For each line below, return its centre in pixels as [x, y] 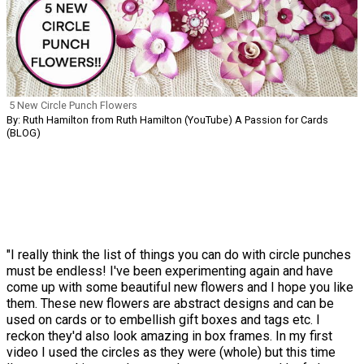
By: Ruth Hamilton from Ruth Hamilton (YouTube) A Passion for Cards [167, 120]
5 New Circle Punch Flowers [73, 106]
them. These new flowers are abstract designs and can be [170, 304]
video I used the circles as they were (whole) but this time [171, 353]
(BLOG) [24, 133]
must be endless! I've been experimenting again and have [170, 271]
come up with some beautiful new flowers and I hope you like [180, 288]
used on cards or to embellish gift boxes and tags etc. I [163, 320]
